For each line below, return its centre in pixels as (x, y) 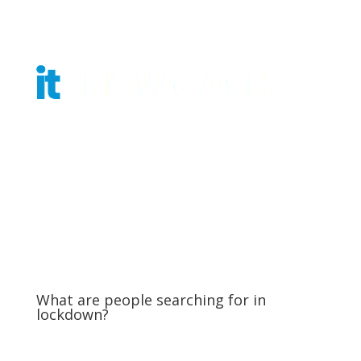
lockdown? (72, 315)
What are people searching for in (151, 300)
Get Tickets (265, 143)
